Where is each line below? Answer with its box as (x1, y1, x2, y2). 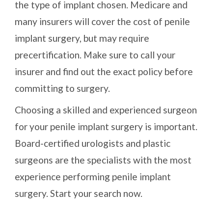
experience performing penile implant (15, 171, 171, 183)
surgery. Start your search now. (15, 188, 142, 199)
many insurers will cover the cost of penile (15, 16, 190, 27)
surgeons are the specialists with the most (15, 154, 192, 166)
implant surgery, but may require (15, 32, 149, 44)
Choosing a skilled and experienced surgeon (15, 104, 197, 116)
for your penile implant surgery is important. (15, 121, 197, 133)
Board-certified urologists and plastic (15, 137, 170, 149)
